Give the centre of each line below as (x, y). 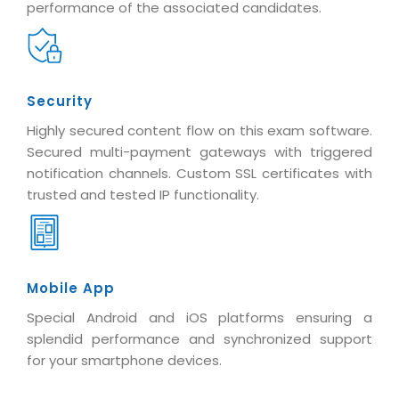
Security (60, 101)
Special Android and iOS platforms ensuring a (199, 317)
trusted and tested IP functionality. (143, 194)
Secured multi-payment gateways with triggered (199, 151)
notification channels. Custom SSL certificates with (199, 173)
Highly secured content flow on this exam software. (199, 130)
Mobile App (71, 288)
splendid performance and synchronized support (199, 338)
